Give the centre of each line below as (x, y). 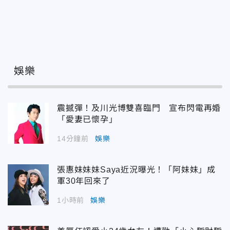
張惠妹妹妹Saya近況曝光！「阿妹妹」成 (136, 170)
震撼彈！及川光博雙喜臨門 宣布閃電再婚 (139, 108)
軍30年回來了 (84, 181)
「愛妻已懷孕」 (87, 120)
